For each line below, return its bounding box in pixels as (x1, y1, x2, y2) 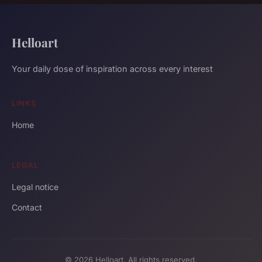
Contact (12, 202, 42, 213)
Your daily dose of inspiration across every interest (12, 64, 213, 74)
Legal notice (12, 182, 58, 192)
